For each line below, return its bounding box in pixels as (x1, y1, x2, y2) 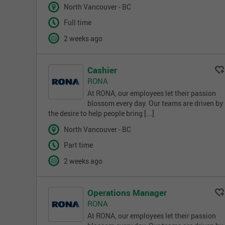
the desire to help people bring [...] (48, 109, 154, 118)
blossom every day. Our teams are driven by (87, 99, 223, 108)
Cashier (87, 64, 117, 76)
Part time (63, 141, 93, 150)
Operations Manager (87, 187, 167, 199)
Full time (63, 18, 91, 28)
